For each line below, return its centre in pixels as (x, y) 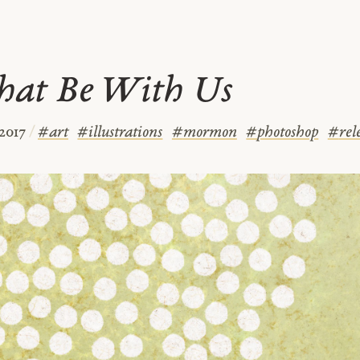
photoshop (288, 133)
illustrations (126, 133)
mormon (210, 133)
